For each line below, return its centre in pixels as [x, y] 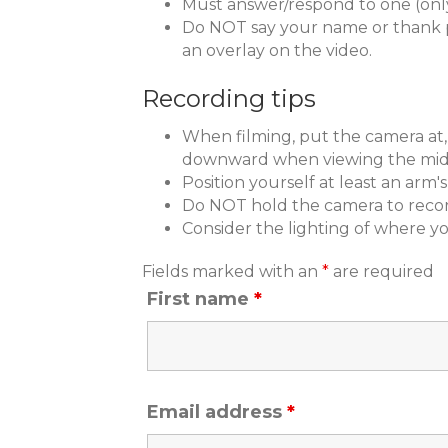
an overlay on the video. [277, 50]
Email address [217, 412]
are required [381, 271]
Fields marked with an [232, 271]
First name [200, 299]
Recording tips [229, 98]
